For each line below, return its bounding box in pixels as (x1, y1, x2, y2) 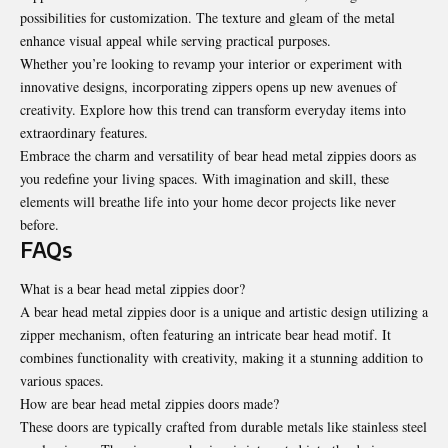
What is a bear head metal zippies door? (20, 279, 245, 299)
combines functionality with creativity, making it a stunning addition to (20, 348, 423, 368)
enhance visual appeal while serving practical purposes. (20, 30, 331, 50)
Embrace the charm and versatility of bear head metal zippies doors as (20, 145, 416, 165)
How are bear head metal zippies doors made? (20, 394, 279, 414)
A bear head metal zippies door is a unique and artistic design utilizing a (20, 302, 428, 322)
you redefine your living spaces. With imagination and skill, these (20, 168, 389, 188)
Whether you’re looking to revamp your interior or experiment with (20, 53, 402, 73)
